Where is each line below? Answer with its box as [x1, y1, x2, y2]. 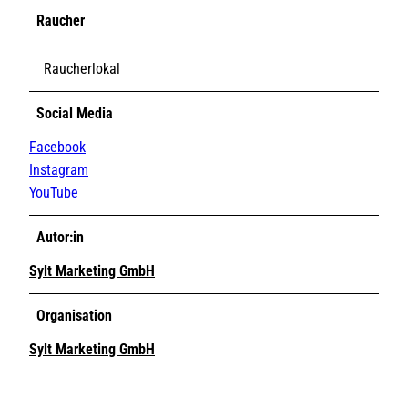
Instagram [29, 160, 88, 178]
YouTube [29, 183, 78, 201]
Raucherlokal [44, 59, 120, 77]
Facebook [29, 138, 86, 156]
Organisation [36, 306, 112, 324]
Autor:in [36, 228, 84, 246]
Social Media [36, 104, 113, 122]
